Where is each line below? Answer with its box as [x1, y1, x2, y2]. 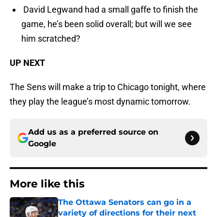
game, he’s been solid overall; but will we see [21, 19, 192, 30]
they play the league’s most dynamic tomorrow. [10, 96, 191, 107]
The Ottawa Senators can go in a [58, 198, 191, 207]
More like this [10, 177, 85, 191]
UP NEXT [10, 58, 45, 68]
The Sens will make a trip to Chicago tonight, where [10, 82, 206, 93]
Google [28, 139, 56, 149]
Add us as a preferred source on [28, 127, 158, 137]
